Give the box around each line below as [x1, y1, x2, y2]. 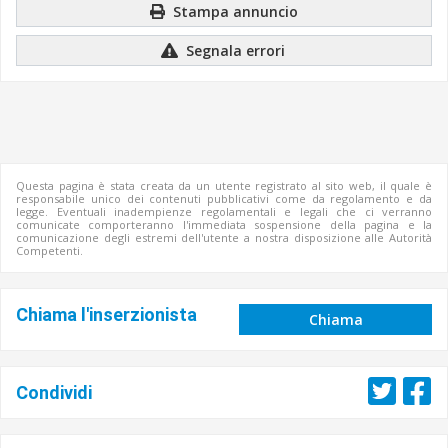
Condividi [16, 382, 92, 403]
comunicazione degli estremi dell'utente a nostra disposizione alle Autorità [16, 230, 432, 245]
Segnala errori [182, 41, 285, 60]
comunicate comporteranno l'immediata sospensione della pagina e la [16, 217, 432, 232]
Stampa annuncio [169, 2, 298, 21]
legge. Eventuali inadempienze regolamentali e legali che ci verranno [16, 204, 432, 219]
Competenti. [16, 243, 83, 258]
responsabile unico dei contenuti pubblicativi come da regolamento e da [16, 191, 432, 206]
